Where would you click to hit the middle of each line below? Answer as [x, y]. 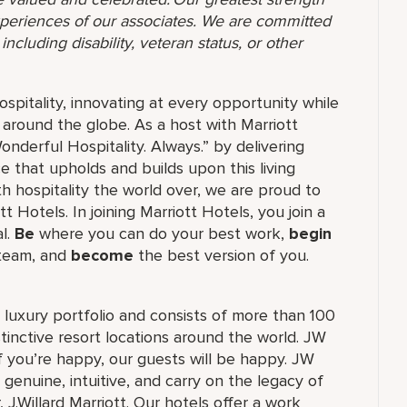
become [102, 255]
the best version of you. [221, 255]
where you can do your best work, [159, 233]
